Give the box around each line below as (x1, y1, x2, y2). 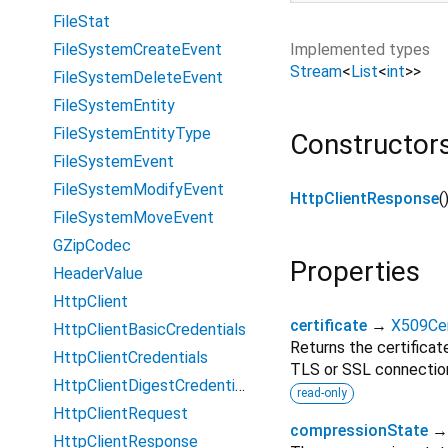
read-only (297, 386, 347, 401)
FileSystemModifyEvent (53, 180, 224, 199)
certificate (290, 316, 367, 336)
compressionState (290, 421, 428, 441)
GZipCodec (53, 236, 131, 255)
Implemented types (290, 39, 430, 59)
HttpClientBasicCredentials (53, 320, 246, 339)
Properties (290, 255, 420, 289)
